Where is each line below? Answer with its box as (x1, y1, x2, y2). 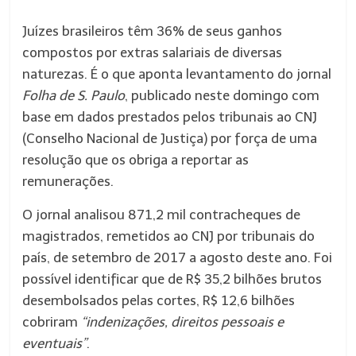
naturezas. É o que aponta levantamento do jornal (22, 66, 332, 82)
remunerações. (22, 173, 114, 189)
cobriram (22, 314, 82, 330)
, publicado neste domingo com (125, 87, 320, 103)
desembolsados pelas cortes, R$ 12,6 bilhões (22, 292, 296, 308)
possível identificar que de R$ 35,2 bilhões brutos (22, 271, 323, 287)
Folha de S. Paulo (22, 87, 126, 103)
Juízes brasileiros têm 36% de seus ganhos (22, 23, 283, 39)
